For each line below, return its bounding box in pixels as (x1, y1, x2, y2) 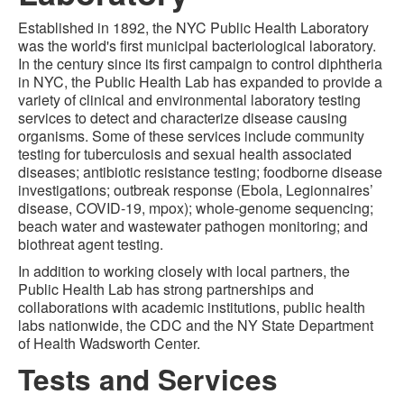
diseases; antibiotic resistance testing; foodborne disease (18, 161, 382, 182)
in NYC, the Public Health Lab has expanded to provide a (18, 71, 382, 92)
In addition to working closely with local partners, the (18, 261, 350, 281)
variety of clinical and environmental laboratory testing (18, 89, 361, 110)
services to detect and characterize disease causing (18, 107, 347, 128)
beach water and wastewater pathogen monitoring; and (18, 216, 368, 236)
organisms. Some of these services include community (18, 125, 364, 146)
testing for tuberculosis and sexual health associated (18, 143, 352, 164)
